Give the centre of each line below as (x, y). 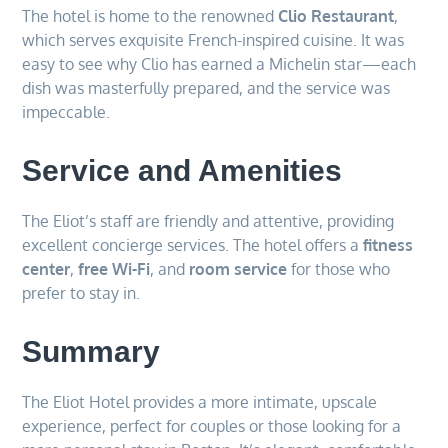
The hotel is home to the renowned (150, 15)
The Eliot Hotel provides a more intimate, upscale (200, 401)
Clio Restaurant (336, 15)
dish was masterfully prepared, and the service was (206, 87)
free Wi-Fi (114, 268)
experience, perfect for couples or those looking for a (212, 425)
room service (238, 268)
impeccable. (66, 111)
